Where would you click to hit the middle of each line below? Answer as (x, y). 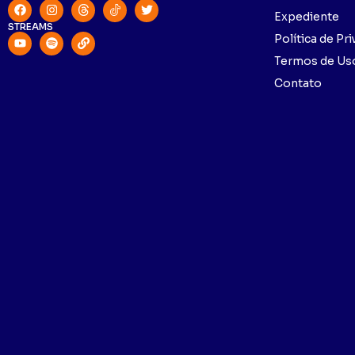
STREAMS (31, 26)
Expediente (307, 17)
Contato (298, 84)
